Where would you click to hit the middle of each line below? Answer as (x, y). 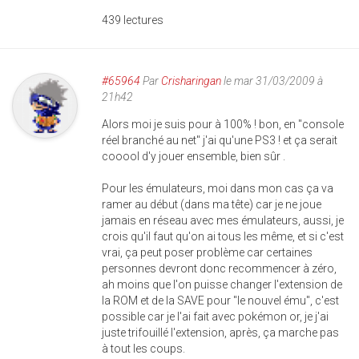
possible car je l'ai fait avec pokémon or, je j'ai (215, 317)
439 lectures (133, 20)
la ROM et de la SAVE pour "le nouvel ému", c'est (220, 301)
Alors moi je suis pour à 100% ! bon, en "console (223, 125)
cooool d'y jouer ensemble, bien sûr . (194, 157)
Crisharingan (191, 81)
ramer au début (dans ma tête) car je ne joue (212, 205)
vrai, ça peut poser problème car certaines (207, 253)
